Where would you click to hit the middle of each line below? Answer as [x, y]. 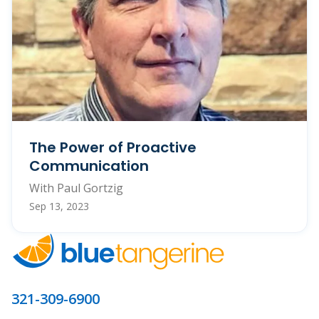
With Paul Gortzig [76, 188]
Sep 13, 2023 [59, 206]
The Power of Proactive [113, 147]
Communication [89, 166]
